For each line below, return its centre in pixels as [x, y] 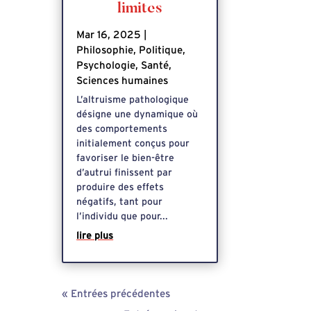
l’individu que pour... [123, 216]
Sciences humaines [123, 81]
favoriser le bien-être [126, 158]
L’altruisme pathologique [133, 100]
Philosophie [105, 50]
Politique [161, 50]
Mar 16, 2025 [109, 35]
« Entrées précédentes [116, 294]
